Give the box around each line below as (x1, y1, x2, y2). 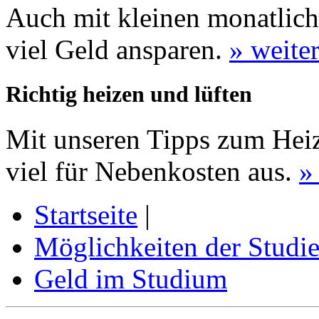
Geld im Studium (34, 263, 227, 294)
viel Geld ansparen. (6, 33, 229, 65)
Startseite (34, 199, 137, 230)
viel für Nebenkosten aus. (6, 155, 299, 187)
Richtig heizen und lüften (6, 80, 252, 107)
